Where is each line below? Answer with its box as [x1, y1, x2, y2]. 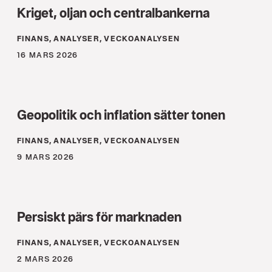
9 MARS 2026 [17, 152, 75, 162]
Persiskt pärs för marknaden [17, 209, 182, 225]
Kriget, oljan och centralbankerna [17, 5, 209, 21]
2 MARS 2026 [17, 254, 74, 264]
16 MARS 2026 [17, 50, 78, 60]
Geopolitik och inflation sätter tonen [17, 107, 225, 123]
